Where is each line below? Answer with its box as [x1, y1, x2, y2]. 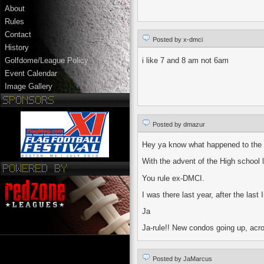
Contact [5, 30, 31, 39]
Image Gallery [5, 82, 52, 91]
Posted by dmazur [151, 120, 206, 128]
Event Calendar [5, 69, 57, 78]
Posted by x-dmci [151, 36, 203, 44]
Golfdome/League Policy [5, 56, 88, 65]
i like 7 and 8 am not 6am [141, 55, 229, 65]
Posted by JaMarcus [151, 255, 213, 263]
